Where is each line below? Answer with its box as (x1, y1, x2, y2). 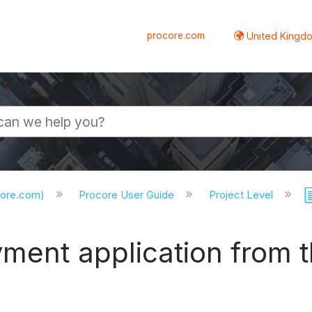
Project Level (209, 188, 276, 202)
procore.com (147, 29, 205, 41)
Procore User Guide (79, 188, 178, 202)
